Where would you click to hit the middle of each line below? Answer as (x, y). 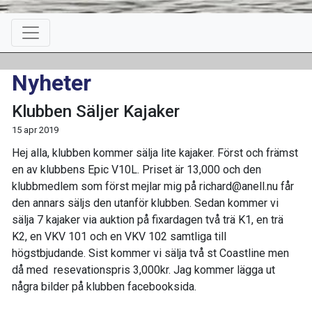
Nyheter (52, 83)
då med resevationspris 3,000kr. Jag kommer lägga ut (143, 270)
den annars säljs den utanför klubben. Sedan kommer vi (145, 203)
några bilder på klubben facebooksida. (104, 287)
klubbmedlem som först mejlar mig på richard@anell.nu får (153, 186)
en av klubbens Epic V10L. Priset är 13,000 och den (136, 170)
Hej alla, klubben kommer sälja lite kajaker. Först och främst (155, 153)
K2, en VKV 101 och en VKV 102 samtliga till (119, 236)
